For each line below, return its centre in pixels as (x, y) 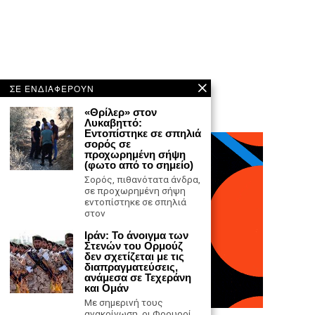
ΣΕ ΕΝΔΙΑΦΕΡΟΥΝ (52, 88)
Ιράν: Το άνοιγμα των (136, 235)
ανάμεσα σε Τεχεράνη (138, 277)
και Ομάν (108, 288)
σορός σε (108, 144)
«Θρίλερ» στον (121, 112)
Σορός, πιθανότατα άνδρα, (142, 179)
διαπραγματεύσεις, (131, 267)
